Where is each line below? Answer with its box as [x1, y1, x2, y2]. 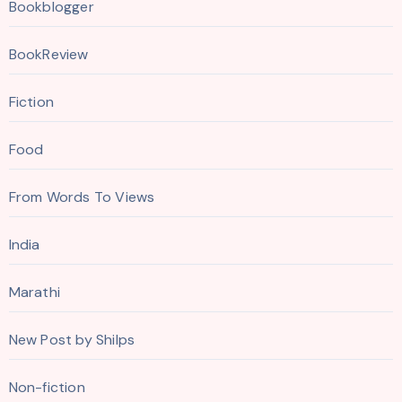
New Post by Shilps [8, 329, 135, 349]
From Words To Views [8, 187, 155, 206]
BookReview [8, 44, 89, 64]
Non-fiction [8, 377, 85, 397]
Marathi [8, 282, 60, 301]
